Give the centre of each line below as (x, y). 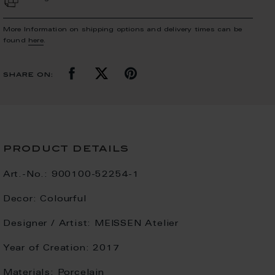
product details (66, 149)
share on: (28, 76)
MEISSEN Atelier (137, 224)
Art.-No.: (25, 175)
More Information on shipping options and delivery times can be (122, 30)
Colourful (63, 199)
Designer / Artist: (47, 224)
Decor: (20, 199)
